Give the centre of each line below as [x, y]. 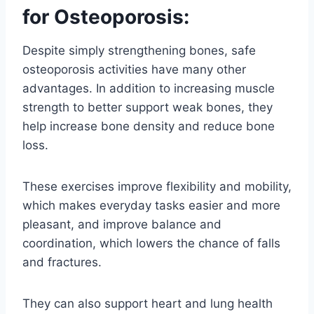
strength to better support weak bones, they [148, 107]
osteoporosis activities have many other [134, 69]
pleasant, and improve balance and [122, 224]
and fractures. [62, 262]
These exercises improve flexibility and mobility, [157, 186]
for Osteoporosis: [106, 16]
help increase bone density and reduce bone [149, 126]
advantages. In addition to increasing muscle [149, 88]
